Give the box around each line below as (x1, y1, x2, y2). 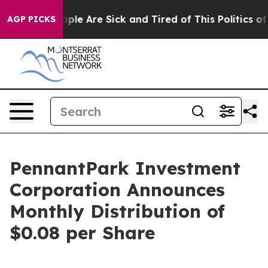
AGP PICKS (7, 14, 56, 25)
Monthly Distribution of (10, 200, 225, 223)
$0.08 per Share (10, 221, 155, 244)
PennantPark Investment (10, 157, 240, 179)
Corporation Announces (10, 178, 225, 201)
